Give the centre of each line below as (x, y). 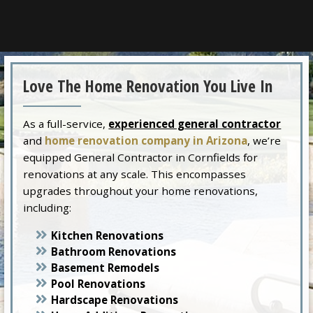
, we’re (264, 140)
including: (48, 207)
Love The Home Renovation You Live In (148, 86)
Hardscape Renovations (115, 299)
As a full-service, (66, 123)
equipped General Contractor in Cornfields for (141, 157)
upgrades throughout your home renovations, (141, 190)
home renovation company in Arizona (146, 140)
